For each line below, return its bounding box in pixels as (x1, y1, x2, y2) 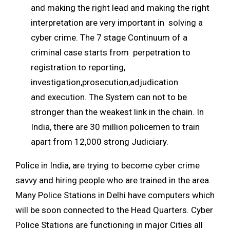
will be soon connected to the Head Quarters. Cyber (15, 204, 213, 215)
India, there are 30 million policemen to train (31, 121, 200, 132)
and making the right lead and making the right (31, 2, 209, 13)
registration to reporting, (31, 62, 125, 72)
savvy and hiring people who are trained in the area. (15, 175, 211, 185)
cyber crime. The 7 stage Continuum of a (31, 32, 187, 43)
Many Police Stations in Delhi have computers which (15, 189, 215, 200)
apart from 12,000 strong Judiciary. (31, 136, 168, 147)
